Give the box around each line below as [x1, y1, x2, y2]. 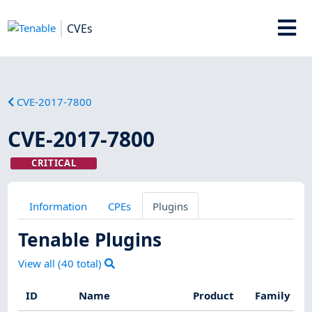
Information [29, 198, 87, 213]
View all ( [18, 256, 62, 271]
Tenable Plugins [18, 226, 162, 252]
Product [193, 288, 235, 303]
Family [255, 288, 291, 303]
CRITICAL [31, 156, 77, 169]
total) [74, 256, 105, 271]
